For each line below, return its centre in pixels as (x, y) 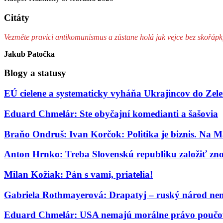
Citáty (17, 17)
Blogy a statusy (35, 73)
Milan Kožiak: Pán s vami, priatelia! (78, 174)
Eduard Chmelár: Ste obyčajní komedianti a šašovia (111, 113)
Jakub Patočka (29, 54)
